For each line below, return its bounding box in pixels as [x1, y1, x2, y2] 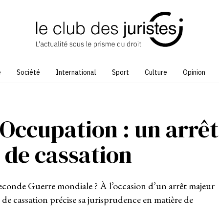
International [56, 68, 96, 77]
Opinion [183, 68, 205, 77]
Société [17, 68, 40, 77]
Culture [145, 68, 167, 77]
